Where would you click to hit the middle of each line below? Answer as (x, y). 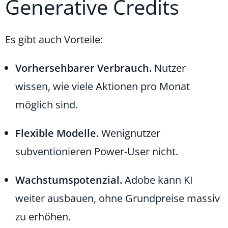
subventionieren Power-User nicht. (97, 151)
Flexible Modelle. (57, 133)
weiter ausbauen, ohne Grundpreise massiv (118, 198)
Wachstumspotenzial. (69, 180)
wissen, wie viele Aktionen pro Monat (103, 86)
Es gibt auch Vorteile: (54, 39)
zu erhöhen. (43, 216)
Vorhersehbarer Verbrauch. (83, 68)
